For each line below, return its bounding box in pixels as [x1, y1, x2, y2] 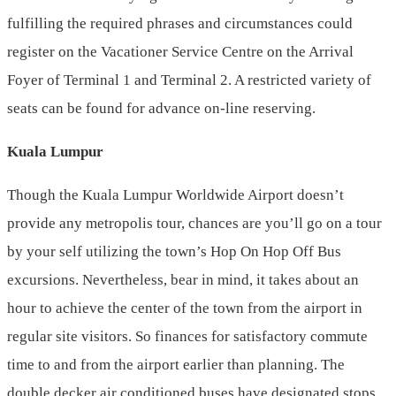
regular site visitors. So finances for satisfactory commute [7, 328, 368, 346]
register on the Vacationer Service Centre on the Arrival [7, 43, 354, 61]
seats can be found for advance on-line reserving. [7, 100, 316, 118]
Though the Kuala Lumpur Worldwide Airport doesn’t [7, 187, 344, 204]
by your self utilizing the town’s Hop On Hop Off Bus [7, 243, 341, 261]
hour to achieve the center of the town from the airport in [7, 300, 362, 317]
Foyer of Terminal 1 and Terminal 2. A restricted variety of [7, 72, 371, 89]
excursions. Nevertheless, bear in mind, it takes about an [7, 271, 359, 289]
